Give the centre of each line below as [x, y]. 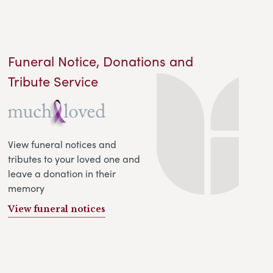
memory [27, 188]
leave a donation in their [62, 173]
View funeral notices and [62, 144]
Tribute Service [53, 81]
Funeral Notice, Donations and [101, 61]
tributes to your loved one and [74, 158]
